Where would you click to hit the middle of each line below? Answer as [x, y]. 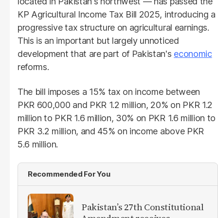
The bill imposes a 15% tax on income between [109, 91]
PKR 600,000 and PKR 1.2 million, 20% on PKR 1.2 [115, 105]
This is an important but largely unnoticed [98, 40]
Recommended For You [69, 174]
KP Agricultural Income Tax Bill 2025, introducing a [117, 14]
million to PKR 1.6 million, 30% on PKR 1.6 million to [117, 118]
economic [193, 54]
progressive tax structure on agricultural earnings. [113, 27]
